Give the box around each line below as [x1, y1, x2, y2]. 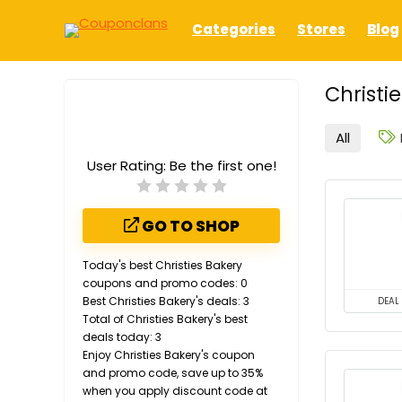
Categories [192, 19, 275, 39]
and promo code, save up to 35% [83, 365, 263, 381]
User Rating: [86, 156, 170, 176]
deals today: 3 [83, 329, 162, 345]
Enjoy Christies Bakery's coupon [83, 347, 255, 363]
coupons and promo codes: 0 [83, 275, 248, 292]
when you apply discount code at [83, 383, 267, 399]
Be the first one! [169, 156, 276, 176]
